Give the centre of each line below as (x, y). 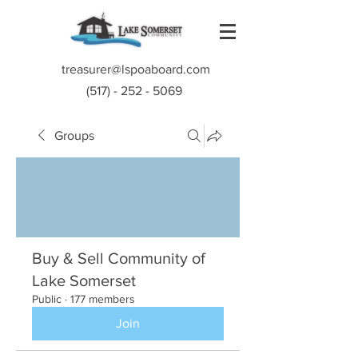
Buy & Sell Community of (119, 258)
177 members (103, 299)
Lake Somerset (84, 280)
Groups (74, 135)
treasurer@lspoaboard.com (136, 69)
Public (47, 299)
